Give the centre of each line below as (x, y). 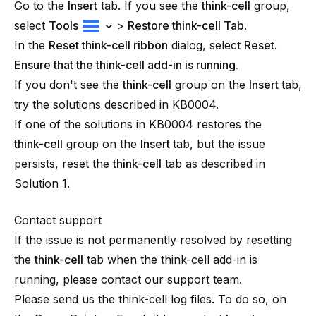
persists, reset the (63, 163)
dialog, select (206, 45)
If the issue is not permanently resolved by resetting (153, 239)
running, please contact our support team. (128, 279)
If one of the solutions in (81, 124)
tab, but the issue (219, 144)
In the (31, 45)
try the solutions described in (93, 104)
